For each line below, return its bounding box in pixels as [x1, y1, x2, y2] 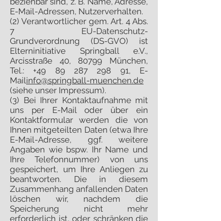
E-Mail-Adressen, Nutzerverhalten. [10, 6, 143, 16]
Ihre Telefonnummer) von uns [10, 154, 148, 164]
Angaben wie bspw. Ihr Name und [10, 145, 148, 154]
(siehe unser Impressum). [10, 85, 106, 95]
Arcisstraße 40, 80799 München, [10, 56, 148, 66]
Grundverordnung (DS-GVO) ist [10, 36, 148, 46]
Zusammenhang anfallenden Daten [10, 184, 148, 194]
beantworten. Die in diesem [10, 174, 148, 184]
